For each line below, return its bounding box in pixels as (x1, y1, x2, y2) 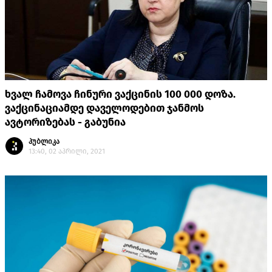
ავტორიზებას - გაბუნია (5, 116, 126, 129)
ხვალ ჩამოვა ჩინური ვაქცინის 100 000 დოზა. (5, 88, 236, 101)
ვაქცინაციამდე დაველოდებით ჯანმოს (5, 102, 204, 115)
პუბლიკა (29, 137, 59, 146)
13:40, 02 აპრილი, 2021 (29, 147, 105, 156)
